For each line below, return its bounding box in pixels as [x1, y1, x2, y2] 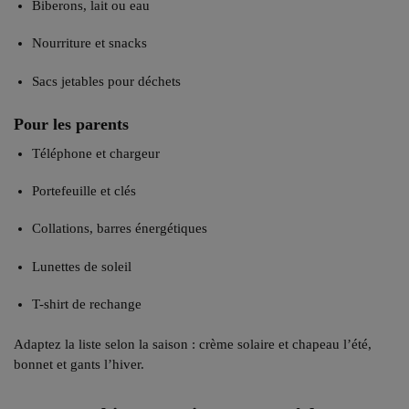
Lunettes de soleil [32, 258, 131, 274]
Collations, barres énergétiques [32, 221, 207, 236]
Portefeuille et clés [32, 183, 136, 198]
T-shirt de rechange [32, 297, 142, 312]
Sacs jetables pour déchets [32, 73, 181, 89]
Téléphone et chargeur [32, 145, 160, 161]
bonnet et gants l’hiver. [14, 356, 144, 372]
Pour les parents [14, 114, 129, 133]
